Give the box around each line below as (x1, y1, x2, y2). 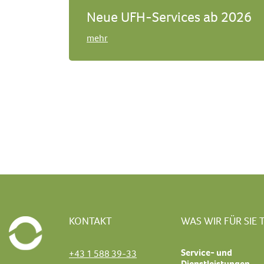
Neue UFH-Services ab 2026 (87, 8, 252, 27)
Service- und (181, 246, 232, 259)
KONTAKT (69, 213, 112, 228)
